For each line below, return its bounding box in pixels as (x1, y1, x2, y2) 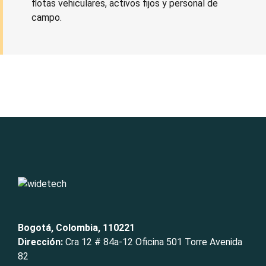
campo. (31, 12, 62, 23)
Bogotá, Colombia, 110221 (18, 221, 135, 233)
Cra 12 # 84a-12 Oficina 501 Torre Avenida (65, 236, 242, 248)
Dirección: (18, 236, 65, 248)
